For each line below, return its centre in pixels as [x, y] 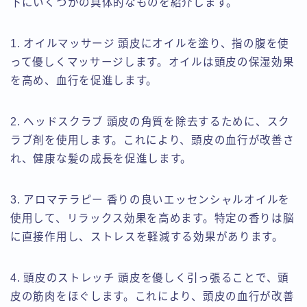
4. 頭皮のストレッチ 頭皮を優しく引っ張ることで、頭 [150, 278]
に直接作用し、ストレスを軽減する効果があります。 [147, 237]
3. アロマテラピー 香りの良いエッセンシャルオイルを [150, 200]
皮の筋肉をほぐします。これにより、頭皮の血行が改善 [152, 297]
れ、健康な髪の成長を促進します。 [101, 159]
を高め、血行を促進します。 [84, 81]
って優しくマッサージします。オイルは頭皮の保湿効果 [152, 62]
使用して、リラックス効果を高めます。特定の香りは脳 [152, 219]
